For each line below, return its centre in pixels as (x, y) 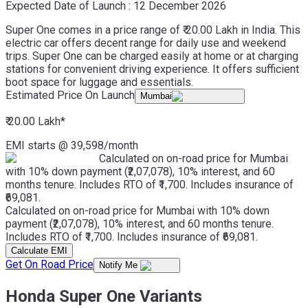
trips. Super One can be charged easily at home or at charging (152, 56)
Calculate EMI (39, 250)
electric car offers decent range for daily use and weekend (146, 43)
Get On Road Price (49, 264)
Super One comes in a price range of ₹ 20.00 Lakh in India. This (153, 30)
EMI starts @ (37, 145)
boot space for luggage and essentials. (99, 82)
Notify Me (120, 265)
